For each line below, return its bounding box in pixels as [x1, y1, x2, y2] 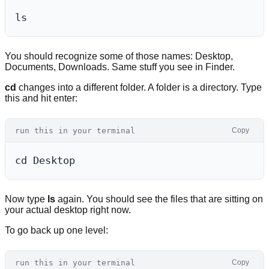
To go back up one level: [5, 225, 108, 236]
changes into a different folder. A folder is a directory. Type [16, 82, 262, 93]
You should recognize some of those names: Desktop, [5, 51, 233, 62]
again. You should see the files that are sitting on [55, 194, 263, 205]
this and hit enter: [5, 93, 77, 104]
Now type [5, 194, 47, 205]
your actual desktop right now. [5, 205, 131, 216]
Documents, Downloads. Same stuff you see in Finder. [5, 62, 235, 73]
